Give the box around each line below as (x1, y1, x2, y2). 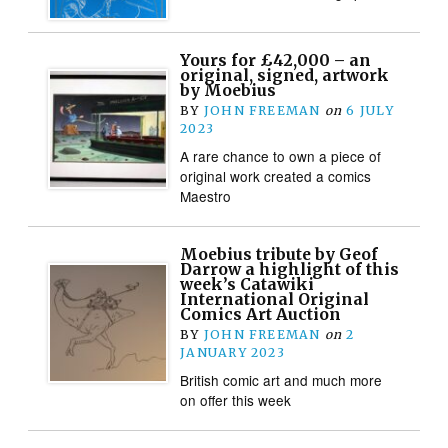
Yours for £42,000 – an (180, 50, 372, 70)
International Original (180, 289, 370, 309)
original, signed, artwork (180, 65, 390, 85)
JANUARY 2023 (180, 344, 285, 360)
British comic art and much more (180, 369, 383, 390)
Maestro (180, 185, 232, 206)
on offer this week (180, 389, 292, 410)
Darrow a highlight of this (180, 259, 400, 279)
